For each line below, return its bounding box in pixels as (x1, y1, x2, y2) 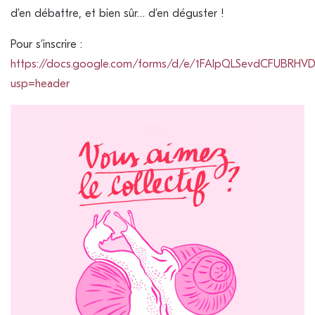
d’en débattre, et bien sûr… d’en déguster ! (11, 7, 224, 20)
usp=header (11, 77, 70, 91)
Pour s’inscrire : (11, 38, 82, 51)
